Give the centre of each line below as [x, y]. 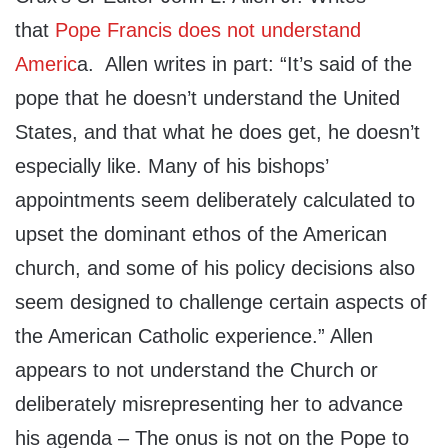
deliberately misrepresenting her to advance [209, 404]
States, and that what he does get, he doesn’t [217, 132]
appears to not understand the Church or [196, 370]
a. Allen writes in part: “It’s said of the [244, 64]
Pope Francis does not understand [205, 30]
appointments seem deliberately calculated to [215, 200]
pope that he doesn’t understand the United [207, 98]
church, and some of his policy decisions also [215, 268]
